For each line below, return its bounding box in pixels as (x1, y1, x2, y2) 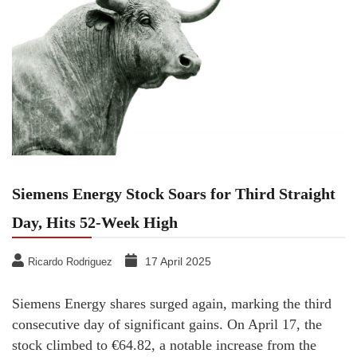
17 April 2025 (145, 254, 211, 268)
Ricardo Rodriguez (28, 255, 112, 268)
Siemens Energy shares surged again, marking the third (12, 295, 331, 312)
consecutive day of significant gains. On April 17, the (12, 316, 322, 332)
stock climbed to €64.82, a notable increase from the (12, 336, 316, 353)
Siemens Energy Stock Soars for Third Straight (12, 184, 335, 202)
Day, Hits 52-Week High (12, 213, 178, 231)
